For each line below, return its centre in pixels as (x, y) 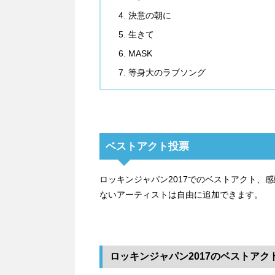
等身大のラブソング (167, 73)
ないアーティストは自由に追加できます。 (181, 195)
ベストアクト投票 (147, 147)
